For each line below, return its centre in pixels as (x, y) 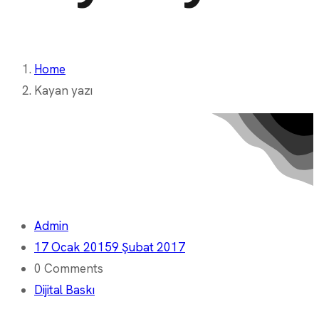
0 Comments (69, 268)
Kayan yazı (63, 90)
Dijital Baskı (64, 289)
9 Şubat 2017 (148, 247)
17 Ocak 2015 (73, 247)
